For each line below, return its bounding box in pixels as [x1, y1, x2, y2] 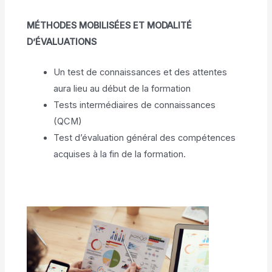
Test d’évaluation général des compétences [53, 132, 236, 144]
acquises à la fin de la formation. [53, 149, 186, 160]
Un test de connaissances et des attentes [53, 67, 228, 78]
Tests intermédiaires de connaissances [53, 100, 216, 111]
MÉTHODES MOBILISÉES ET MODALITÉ [27, 19, 192, 31]
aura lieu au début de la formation [53, 83, 191, 95]
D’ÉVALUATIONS [27, 36, 97, 47]
